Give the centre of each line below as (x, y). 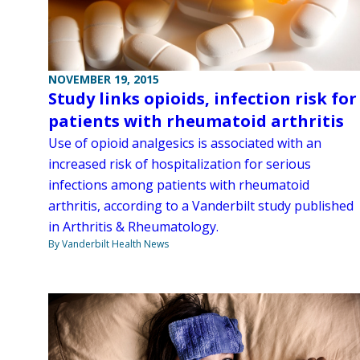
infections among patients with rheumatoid (179, 185)
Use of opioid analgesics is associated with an (185, 143)
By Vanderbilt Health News (108, 244)
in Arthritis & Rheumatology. (133, 227)
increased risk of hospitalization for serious (180, 164)
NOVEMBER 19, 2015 (104, 80)
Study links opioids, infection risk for (202, 99)
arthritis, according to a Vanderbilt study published (201, 206)
